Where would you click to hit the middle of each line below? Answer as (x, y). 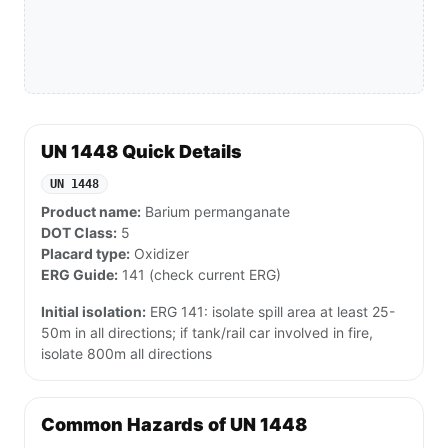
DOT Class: (79, 233)
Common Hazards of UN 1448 (174, 425)
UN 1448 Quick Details (141, 152)
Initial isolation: (93, 312)
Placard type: (85, 254)
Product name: (91, 212)
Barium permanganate (215, 212)
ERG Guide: (79, 275)
